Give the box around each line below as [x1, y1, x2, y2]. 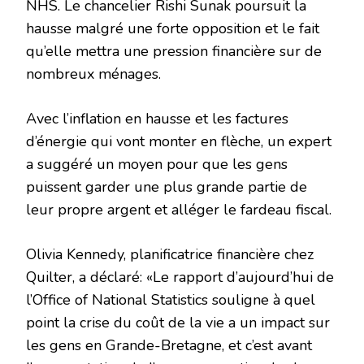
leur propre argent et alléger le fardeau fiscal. [26, 200, 331, 220]
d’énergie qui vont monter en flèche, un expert [26, 132, 331, 152]
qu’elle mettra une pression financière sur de [26, 41, 322, 62]
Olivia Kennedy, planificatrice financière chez [26, 245, 314, 265]
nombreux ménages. [26, 64, 161, 84]
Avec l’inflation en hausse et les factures [26, 109, 288, 129]
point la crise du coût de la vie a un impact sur [26, 313, 330, 333]
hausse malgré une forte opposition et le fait [26, 19, 319, 39]
